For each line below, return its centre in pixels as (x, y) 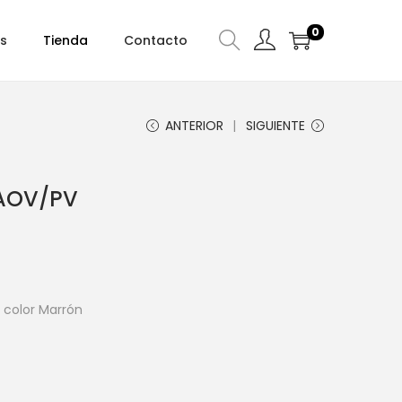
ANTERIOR (194, 126)
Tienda (66, 40)
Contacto (156, 40)
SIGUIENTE (275, 126)
